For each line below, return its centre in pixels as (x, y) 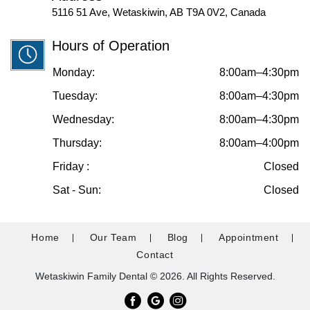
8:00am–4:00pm (259, 143)
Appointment (249, 237)
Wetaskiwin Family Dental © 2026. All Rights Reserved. (155, 276)
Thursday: (77, 143)
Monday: (74, 72)
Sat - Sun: (77, 190)
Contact (155, 255)
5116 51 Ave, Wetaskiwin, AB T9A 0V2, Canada (159, 12)
